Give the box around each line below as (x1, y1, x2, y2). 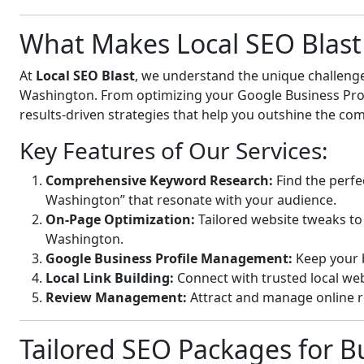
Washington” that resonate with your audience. (45, 191, 336, 209)
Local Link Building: (45, 269, 174, 287)
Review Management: (45, 288, 187, 306)
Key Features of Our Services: (19, 135, 328, 166)
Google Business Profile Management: (45, 249, 292, 267)
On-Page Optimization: (45, 210, 195, 228)
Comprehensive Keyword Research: (45, 171, 273, 189)
